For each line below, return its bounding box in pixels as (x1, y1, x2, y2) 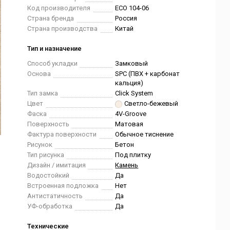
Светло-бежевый (124, 100, 178, 107)
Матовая (115, 120, 144, 128)
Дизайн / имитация (27, 161, 86, 169)
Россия (115, 14, 138, 22)
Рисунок (27, 141, 53, 148)
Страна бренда (27, 14, 74, 22)
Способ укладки (27, 60, 78, 67)
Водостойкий (27, 171, 70, 179)
